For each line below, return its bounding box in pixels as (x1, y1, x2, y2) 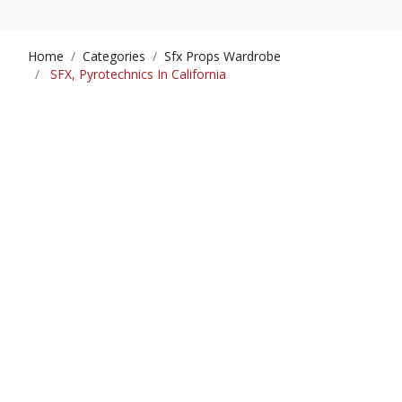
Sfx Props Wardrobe (164, 48, 281, 66)
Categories (83, 48, 145, 66)
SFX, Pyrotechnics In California (47, 66, 226, 83)
